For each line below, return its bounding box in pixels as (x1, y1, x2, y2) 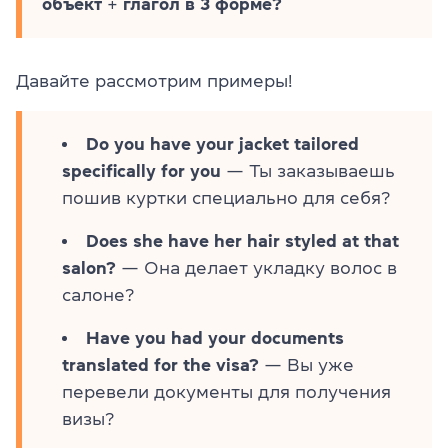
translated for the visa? (62, 355, 259, 374)
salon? (62, 258, 116, 277)
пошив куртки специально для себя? (62, 188, 390, 207)
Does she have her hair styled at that (86, 231, 399, 250)
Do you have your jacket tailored (86, 134, 359, 153)
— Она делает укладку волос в (116, 258, 397, 277)
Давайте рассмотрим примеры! (16, 71, 292, 90)
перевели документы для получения (62, 382, 391, 401)
